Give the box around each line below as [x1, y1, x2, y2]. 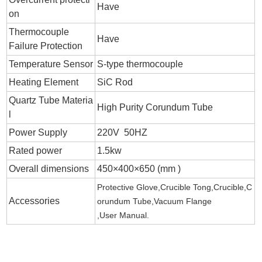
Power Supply [9, 127, 68, 137]
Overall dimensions [9, 163, 89, 174]
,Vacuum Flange [151, 196, 212, 206]
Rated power [9, 145, 63, 156]
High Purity [97, 102, 146, 112]
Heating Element [9, 77, 79, 87]
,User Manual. [97, 210, 150, 220]
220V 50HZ [97, 127, 148, 137]
